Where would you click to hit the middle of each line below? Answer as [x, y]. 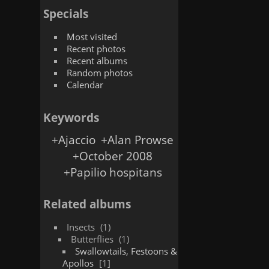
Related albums [87, 204]
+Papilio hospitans [113, 172]
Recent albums [97, 61]
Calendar [85, 85]
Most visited [92, 37]
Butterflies [93, 239]
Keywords [71, 117]
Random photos [99, 73]
